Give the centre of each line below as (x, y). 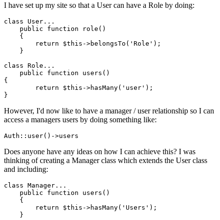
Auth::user (24, 136)
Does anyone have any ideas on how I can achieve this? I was (100, 152)
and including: (26, 169)
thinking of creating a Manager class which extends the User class (106, 161)
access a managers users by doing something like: (80, 120)
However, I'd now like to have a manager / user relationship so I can (109, 111)
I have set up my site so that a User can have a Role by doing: (99, 5)
